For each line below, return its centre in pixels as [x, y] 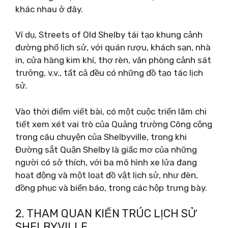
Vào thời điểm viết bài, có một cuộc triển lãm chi [111, 111]
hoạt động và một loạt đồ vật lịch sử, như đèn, [107, 175]
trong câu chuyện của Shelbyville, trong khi [101, 137]
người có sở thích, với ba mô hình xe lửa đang [106, 162]
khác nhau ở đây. [49, 9]
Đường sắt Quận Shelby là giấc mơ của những [106, 149]
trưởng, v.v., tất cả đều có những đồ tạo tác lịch [109, 73]
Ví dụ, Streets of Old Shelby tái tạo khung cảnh [109, 35]
